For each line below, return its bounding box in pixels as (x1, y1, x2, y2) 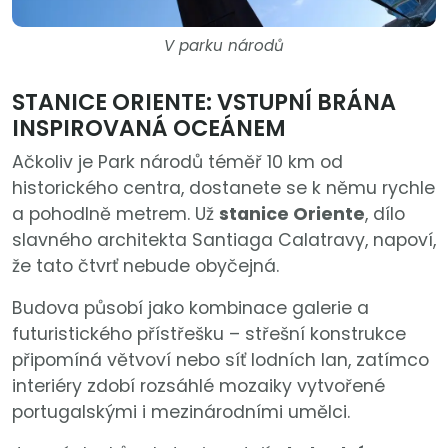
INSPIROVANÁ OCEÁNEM (12, 112, 286, 145)
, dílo (365, 202, 405, 227)
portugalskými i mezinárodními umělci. (12, 400, 350, 425)
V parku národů (164, 35, 284, 57)
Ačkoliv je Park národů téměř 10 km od (12, 150, 343, 175)
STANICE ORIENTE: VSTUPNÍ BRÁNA (12, 86, 396, 119)
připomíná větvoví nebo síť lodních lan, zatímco (12, 348, 429, 373)
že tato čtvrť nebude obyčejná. (12, 254, 279, 279)
